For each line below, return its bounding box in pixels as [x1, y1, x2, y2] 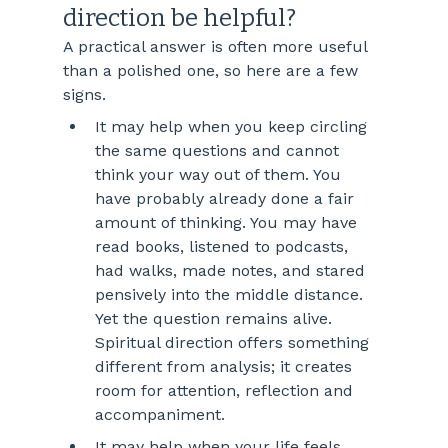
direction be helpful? [62, 4, 296, 33]
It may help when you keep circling [94, 117, 372, 137]
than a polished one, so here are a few [62, 61, 363, 81]
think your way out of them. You [94, 165, 346, 185]
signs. [62, 85, 106, 105]
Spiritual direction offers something [94, 333, 374, 353]
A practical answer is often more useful [62, 37, 372, 57]
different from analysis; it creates [94, 357, 357, 377]
